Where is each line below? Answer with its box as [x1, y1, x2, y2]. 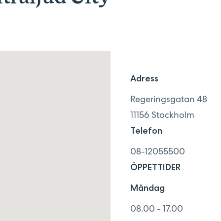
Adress [130, 73, 158, 84]
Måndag [130, 183, 165, 193]
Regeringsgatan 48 [130, 93, 207, 105]
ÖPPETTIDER [130, 162, 181, 173]
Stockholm [151, 109, 194, 120]
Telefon [130, 125, 162, 136]
